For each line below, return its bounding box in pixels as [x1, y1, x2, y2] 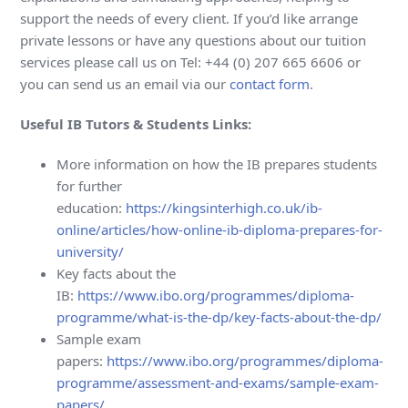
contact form [229, 75, 311, 94]
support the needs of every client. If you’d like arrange [20, 9, 359, 28]
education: [56, 199, 127, 218]
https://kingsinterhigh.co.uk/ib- [126, 199, 323, 218]
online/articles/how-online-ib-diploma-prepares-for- [56, 220, 383, 240]
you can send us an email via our [20, 75, 230, 94]
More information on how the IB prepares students [56, 155, 378, 174]
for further [56, 177, 123, 196]
